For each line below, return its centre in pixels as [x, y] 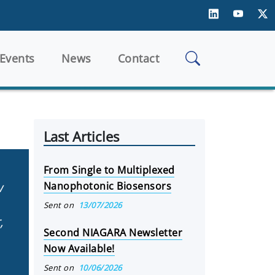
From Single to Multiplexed [109, 170]
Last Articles [81, 137]
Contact [138, 58]
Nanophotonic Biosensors [108, 186]
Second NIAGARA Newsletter [113, 233]
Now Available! [79, 249]
